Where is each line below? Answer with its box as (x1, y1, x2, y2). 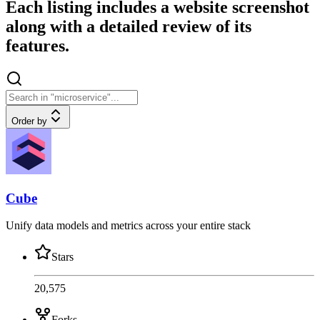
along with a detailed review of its (6, 17, 251, 36)
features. (6, 36, 69, 56)
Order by (11, 116, 47, 126)
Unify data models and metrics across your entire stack (6, 219, 251, 232)
